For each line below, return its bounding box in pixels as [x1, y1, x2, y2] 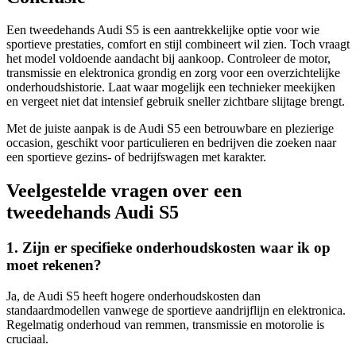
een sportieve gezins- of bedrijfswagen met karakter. [6, 150, 266, 164]
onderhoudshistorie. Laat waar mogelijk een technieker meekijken [6, 80, 335, 95]
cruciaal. [6, 331, 48, 346]
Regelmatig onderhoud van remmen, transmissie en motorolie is [6, 317, 324, 331]
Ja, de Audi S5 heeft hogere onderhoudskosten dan [6, 288, 261, 303]
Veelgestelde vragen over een [6, 180, 242, 202]
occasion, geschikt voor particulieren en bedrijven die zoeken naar [6, 136, 336, 150]
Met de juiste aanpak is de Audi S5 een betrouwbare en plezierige [6, 122, 334, 136]
